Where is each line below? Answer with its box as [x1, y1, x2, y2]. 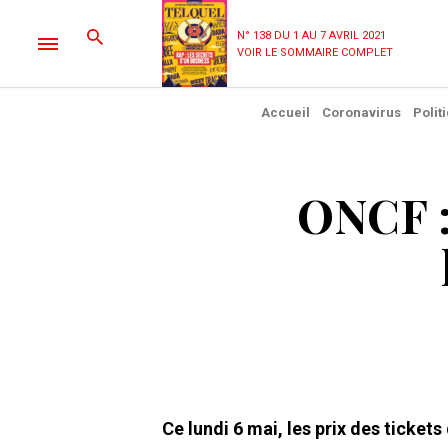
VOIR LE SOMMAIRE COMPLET [237, 45, 393, 59]
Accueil [260, 105, 310, 120]
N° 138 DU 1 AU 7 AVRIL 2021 [237, 28, 386, 42]
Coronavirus [321, 105, 401, 120]
